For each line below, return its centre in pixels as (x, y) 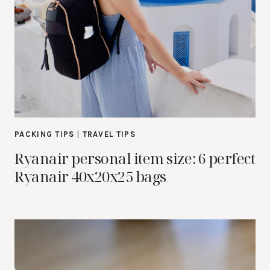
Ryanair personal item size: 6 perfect (135, 158)
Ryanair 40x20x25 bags (90, 176)
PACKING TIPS (45, 134)
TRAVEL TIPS (109, 134)
